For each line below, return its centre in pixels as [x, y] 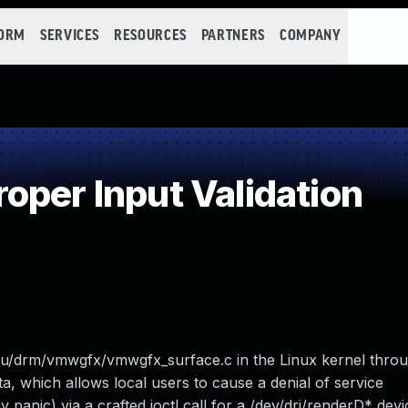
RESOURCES [150, 36]
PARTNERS [233, 36]
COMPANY [310, 36]
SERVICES [70, 36]
